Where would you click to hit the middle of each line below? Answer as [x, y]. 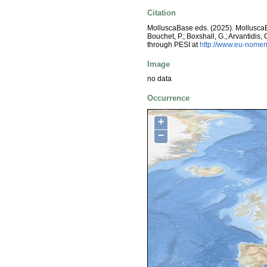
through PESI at [173, 44]
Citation [162, 13]
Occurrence [168, 98]
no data [159, 79]
